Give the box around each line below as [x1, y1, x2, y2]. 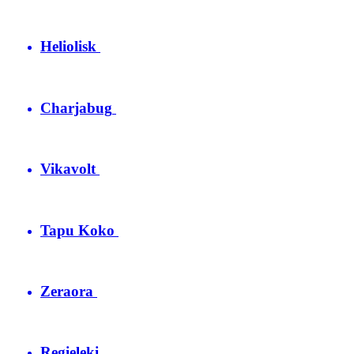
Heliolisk [40, 38, 96, 55]
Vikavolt [40, 160, 96, 178]
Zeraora [40, 283, 93, 300]
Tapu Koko [40, 221, 115, 239]
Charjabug [40, 99, 112, 116]
